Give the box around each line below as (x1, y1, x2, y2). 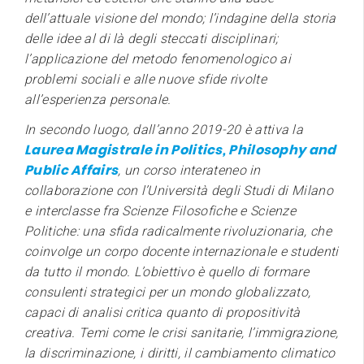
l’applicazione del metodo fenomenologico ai (24, 50, 291, 67)
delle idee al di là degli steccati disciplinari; (24, 30, 279, 46)
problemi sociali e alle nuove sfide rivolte (24, 71, 266, 87)
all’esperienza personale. (24, 91, 171, 107)
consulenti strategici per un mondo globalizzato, (24, 284, 311, 300)
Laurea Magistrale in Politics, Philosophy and (24, 140, 336, 159)
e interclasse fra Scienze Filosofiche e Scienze (24, 202, 297, 219)
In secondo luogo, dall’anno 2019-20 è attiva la (24, 121, 304, 137)
